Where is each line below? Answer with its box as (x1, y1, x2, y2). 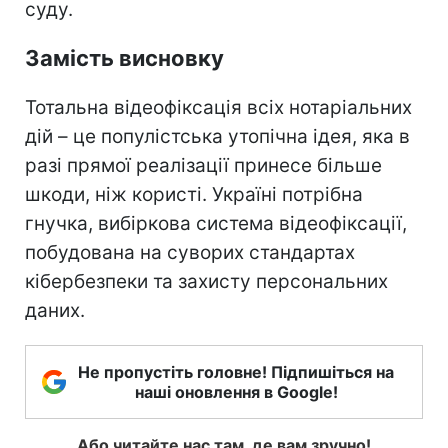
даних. (25, 298, 85, 322)
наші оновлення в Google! (134, 381, 338, 402)
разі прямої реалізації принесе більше (25, 153, 382, 177)
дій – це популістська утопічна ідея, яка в (25, 124, 410, 148)
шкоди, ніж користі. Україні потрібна (25, 182, 363, 206)
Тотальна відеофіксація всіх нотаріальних (25, 95, 412, 119)
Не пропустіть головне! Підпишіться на (78, 361, 394, 382)
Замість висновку (25, 44, 224, 71)
